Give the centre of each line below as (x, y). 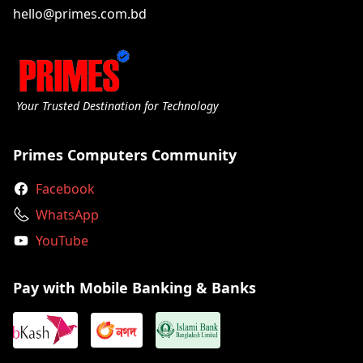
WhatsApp (67, 215)
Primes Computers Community (125, 155)
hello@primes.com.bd (80, 14)
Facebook (65, 189)
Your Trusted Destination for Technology (117, 106)
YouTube (62, 241)
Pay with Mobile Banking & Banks (135, 288)
